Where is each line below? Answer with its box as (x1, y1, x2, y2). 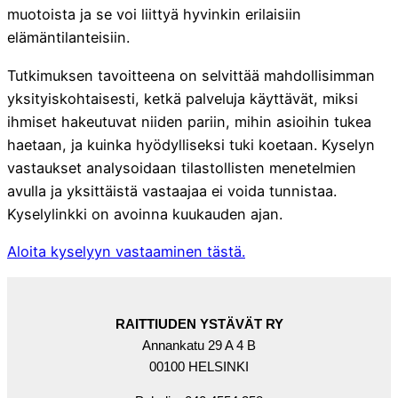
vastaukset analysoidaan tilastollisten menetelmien (7, 158, 356, 177)
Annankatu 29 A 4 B (142, 338, 256, 354)
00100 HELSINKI (149, 359, 249, 375)
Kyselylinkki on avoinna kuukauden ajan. (7, 204, 283, 223)
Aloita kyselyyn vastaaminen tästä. (7, 242, 245, 260)
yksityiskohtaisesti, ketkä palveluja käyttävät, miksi (7, 89, 358, 107)
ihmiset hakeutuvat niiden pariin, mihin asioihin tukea (7, 112, 371, 131)
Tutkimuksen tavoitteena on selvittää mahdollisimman (7, 66, 375, 84)
